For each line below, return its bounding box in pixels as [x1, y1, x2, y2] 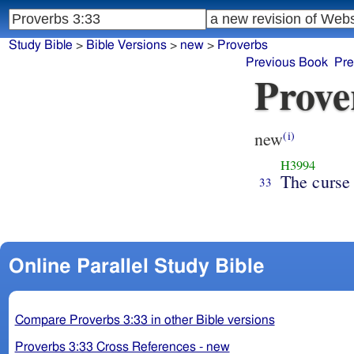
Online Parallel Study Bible [8, 256, 265, 277]
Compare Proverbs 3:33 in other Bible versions [14, 313, 275, 326]
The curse [280, 169, 351, 193]
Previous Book [246, 56, 329, 70]
